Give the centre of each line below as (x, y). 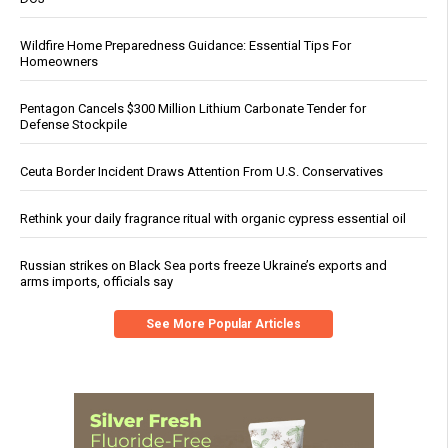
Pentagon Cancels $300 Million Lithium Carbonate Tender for (193, 109)
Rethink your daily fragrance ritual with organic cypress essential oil (213, 219)
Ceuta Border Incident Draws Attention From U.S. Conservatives (201, 172)
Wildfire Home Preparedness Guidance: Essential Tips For (185, 46)
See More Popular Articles (223, 324)
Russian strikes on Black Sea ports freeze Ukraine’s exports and (203, 266)
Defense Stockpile (73, 125)
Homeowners (59, 62)
